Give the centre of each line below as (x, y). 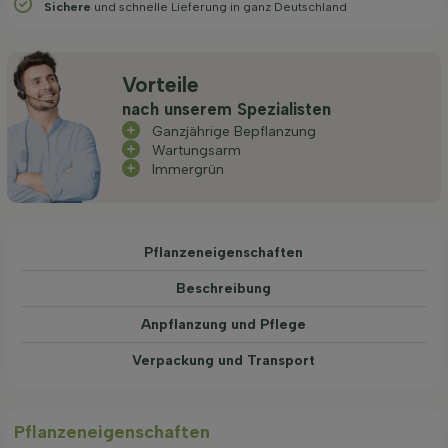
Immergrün (188, 170)
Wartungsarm (197, 150)
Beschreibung (224, 288)
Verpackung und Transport (224, 360)
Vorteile (161, 85)
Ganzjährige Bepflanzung (234, 131)
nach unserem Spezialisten (227, 108)
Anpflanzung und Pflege (224, 324)
